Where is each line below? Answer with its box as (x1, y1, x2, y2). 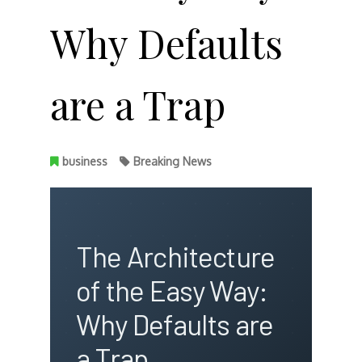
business (61, 154, 107, 168)
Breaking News (133, 154, 212, 168)
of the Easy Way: (75, 272, 268, 307)
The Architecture (75, 238, 276, 273)
